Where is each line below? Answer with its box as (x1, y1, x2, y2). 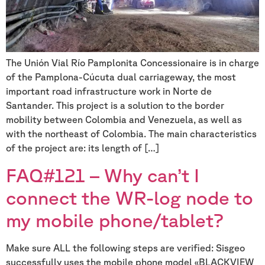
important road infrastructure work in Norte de (6, 86, 212, 97)
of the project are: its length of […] (6, 143, 159, 154)
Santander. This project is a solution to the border (6, 100, 224, 111)
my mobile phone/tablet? (6, 208, 224, 231)
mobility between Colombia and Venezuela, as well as (6, 114, 242, 125)
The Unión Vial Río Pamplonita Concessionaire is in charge (6, 57, 259, 69)
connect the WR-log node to (6, 186, 253, 208)
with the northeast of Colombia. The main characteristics (6, 128, 257, 140)
